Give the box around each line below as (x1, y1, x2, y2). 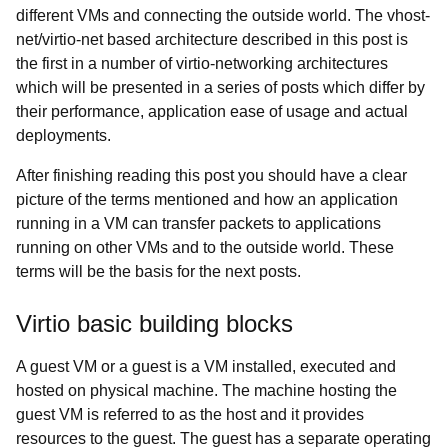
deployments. (16, 127, 119, 144)
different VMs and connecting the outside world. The (16, 7, 387, 24)
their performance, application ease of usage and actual (16, 103, 408, 120)
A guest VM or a (16, 358, 132, 375)
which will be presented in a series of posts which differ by (16, 79, 425, 96)
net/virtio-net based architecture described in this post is (16, 31, 408, 48)
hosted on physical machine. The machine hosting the (16, 382, 397, 399)
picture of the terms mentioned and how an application (16, 191, 398, 208)
